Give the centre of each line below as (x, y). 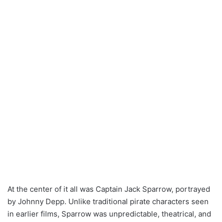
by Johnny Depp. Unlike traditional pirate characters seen (108, 201)
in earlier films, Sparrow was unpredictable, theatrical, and (109, 214)
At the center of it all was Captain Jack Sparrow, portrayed (109, 189)
